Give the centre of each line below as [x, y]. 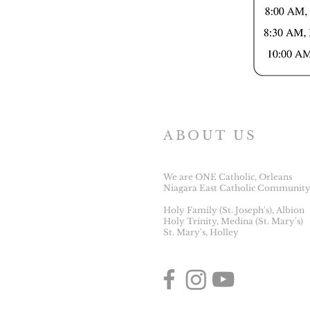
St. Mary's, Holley [201, 232]
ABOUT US [210, 136]
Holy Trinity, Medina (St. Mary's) [234, 221]
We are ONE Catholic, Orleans [228, 177]
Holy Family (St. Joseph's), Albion [234, 210]
